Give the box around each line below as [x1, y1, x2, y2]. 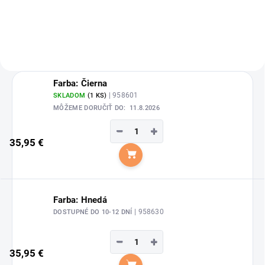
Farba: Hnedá [53, 195, 107, 206]
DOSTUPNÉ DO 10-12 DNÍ [53, 208, 135, 216]
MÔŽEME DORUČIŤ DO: [53, 104, 126, 112]
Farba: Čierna [53, 77, 108, 89]
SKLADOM [53, 91, 88, 99]
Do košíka [130, 154, 192, 171]
